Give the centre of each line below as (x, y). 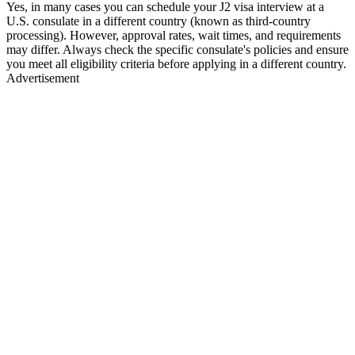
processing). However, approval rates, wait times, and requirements (174, 35)
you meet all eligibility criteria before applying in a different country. (176, 63)
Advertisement (43, 78)
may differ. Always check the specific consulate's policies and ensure (177, 49)
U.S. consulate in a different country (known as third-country (158, 21)
